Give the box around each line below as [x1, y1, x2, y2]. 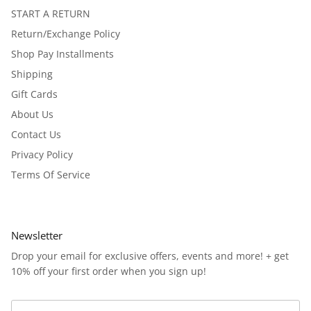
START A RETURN [11, 6, 90, 20]
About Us [11, 107, 53, 121]
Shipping [11, 67, 53, 81]
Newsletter [11, 228, 62, 242]
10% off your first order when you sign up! [11, 264, 206, 278]
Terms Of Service [11, 167, 90, 181]
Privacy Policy [11, 147, 73, 161]
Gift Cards [11, 87, 58, 101]
